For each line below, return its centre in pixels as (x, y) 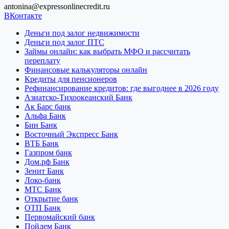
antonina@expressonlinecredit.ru (57, 7)
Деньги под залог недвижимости (82, 33)
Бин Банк (41, 125)
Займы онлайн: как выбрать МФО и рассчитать (107, 52)
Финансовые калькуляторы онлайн (86, 70)
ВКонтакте (23, 16)
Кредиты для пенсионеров (71, 79)
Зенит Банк (44, 171)
